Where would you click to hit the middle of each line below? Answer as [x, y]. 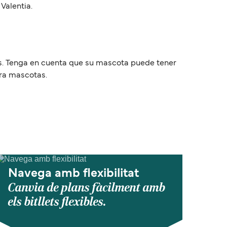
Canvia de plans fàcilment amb [87, 188]
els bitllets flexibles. [57, 202]
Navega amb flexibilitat [73, 174]
